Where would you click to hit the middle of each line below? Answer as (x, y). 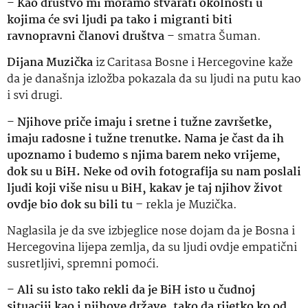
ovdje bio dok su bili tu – (75, 205)
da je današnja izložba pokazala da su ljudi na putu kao (154, 80)
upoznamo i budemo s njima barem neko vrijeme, (144, 155)
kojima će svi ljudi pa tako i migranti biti (120, 20)
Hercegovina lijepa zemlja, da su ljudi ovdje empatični (152, 248)
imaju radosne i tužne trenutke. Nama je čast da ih (145, 139)
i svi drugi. (35, 96)
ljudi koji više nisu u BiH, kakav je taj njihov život (145, 188)
